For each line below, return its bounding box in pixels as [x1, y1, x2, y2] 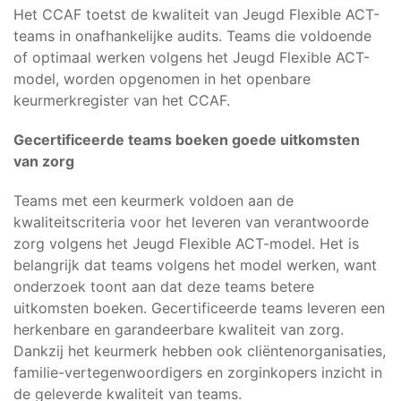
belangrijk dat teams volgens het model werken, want [13, 256, 377, 274]
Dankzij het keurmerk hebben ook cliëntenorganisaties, [13, 342, 386, 360]
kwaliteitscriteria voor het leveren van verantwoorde [13, 213, 369, 231]
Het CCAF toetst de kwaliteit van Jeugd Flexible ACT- [13, 5, 380, 23]
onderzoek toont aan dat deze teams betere [13, 277, 314, 295]
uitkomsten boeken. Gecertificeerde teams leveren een [13, 299, 385, 317]
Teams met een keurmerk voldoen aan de [13, 192, 294, 209]
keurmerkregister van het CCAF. [13, 91, 230, 109]
